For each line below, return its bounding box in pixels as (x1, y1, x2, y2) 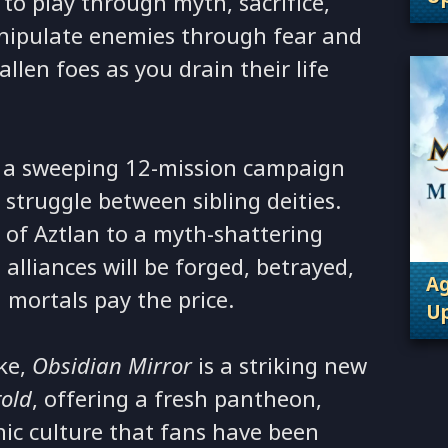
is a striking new (192, 349, 368, 384)
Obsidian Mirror (32, 349, 193, 384)
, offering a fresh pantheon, (32, 382, 323, 417)
